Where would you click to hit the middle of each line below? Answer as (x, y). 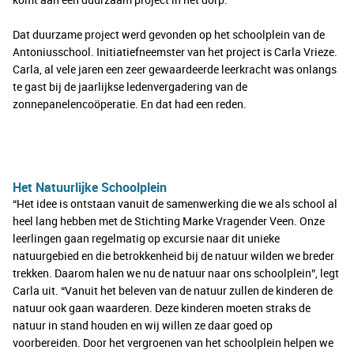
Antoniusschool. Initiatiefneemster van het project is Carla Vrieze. (175, 52)
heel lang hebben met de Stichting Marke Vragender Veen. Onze (169, 221)
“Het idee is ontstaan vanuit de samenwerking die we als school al (175, 204)
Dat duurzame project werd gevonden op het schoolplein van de (169, 35)
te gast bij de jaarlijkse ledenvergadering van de (130, 87)
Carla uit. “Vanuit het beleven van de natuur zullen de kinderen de (173, 291)
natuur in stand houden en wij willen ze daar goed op (143, 326)
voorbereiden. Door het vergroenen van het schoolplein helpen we (173, 343)
